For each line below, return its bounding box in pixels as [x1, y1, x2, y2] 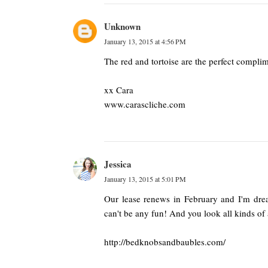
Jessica [104, 157, 132, 170]
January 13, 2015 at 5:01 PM [104, 174, 186, 184]
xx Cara [104, 84, 133, 96]
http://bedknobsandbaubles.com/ [104, 236, 226, 248]
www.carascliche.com [104, 98, 185, 110]
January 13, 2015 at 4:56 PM [104, 36, 186, 46]
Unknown [104, 20, 141, 33]
